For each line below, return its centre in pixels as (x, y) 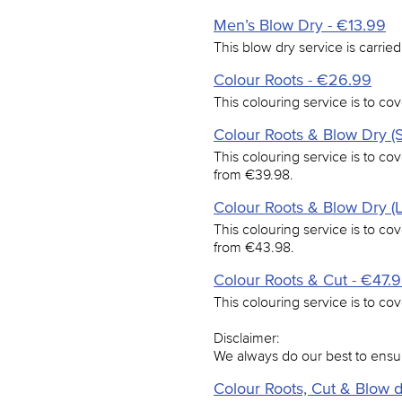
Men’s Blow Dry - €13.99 (300, 25)
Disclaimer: (247, 337)
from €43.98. (254, 247)
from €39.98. (253, 174)
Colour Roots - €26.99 (293, 80)
